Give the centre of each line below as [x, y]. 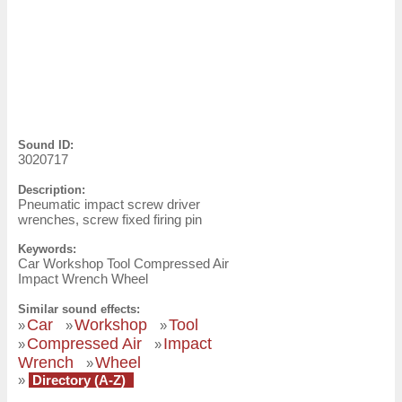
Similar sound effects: [79, 309]
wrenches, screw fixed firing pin [110, 219]
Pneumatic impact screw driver [109, 204]
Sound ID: [46, 145]
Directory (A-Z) [79, 380]
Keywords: [47, 249]
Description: [52, 189]
